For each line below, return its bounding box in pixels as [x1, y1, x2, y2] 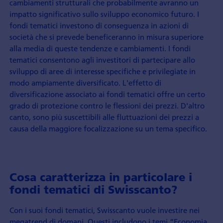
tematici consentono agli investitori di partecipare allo [9, 54, 195, 65]
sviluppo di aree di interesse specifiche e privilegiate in [9, 66, 196, 76]
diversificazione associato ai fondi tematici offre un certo [9, 89, 205, 99]
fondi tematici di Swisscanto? [9, 183, 177, 197]
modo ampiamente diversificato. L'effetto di [9, 77, 161, 88]
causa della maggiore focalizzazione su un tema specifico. [9, 123, 207, 133]
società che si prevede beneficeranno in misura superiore [9, 31, 204, 42]
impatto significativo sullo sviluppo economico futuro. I [9, 8, 199, 19]
